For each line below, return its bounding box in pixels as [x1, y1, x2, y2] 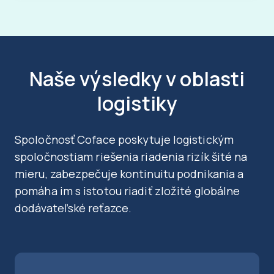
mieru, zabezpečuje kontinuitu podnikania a [15, 166, 244, 182]
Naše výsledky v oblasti [29, 65, 245, 93]
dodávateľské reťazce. [15, 201, 132, 216]
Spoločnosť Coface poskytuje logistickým [15, 132, 234, 147]
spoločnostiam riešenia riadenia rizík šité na [15, 149, 248, 165]
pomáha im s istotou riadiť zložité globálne [15, 183, 240, 199]
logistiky [97, 90, 177, 117]
